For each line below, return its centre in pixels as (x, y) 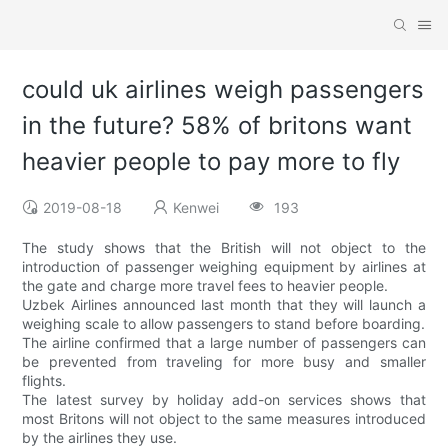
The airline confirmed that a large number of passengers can (224, 343)
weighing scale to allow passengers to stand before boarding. (224, 324)
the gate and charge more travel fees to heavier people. (205, 286)
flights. (44, 381)
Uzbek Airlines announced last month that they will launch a (224, 305)
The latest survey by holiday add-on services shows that (224, 400)
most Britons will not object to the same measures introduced (224, 419)
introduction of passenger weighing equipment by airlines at (224, 267)
